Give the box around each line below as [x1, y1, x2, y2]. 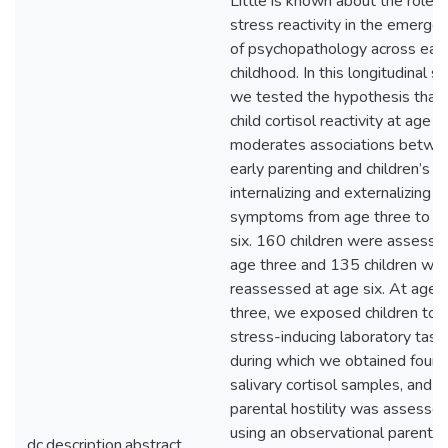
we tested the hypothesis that [230, 86, 442, 108]
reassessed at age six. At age [230, 278, 437, 300]
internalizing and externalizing [230, 182, 431, 204]
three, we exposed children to [230, 302, 437, 324]
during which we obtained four [230, 350, 437, 372]
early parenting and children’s [230, 158, 430, 180]
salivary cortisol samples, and [230, 374, 432, 396]
